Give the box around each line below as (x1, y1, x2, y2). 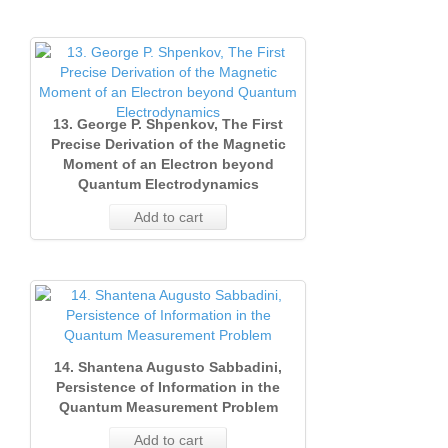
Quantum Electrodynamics (77, 176, 259, 192)
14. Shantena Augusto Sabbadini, (54, 359, 282, 375)
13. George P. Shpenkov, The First (53, 116, 283, 132)
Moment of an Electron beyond (62, 156, 274, 172)
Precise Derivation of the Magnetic (50, 136, 286, 152)
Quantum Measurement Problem (58, 399, 278, 415)
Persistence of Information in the (56, 379, 280, 395)
